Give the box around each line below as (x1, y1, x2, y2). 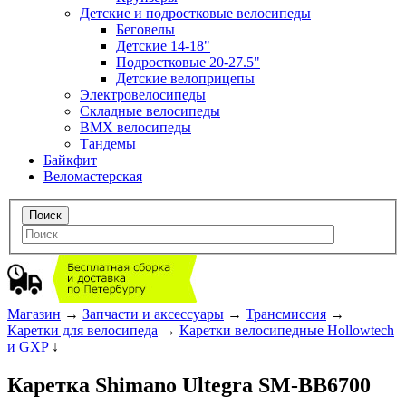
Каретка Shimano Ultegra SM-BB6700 (7, 373, 371, 398)
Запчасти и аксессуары (82, 306, 224, 323)
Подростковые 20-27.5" (116, 53, 260, 70)
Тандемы (80, 135, 136, 151)
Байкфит (43, 151, 97, 168)
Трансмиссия (246, 306, 326, 323)
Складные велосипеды (80, 102, 220, 119)
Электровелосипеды (80, 86, 206, 102)
